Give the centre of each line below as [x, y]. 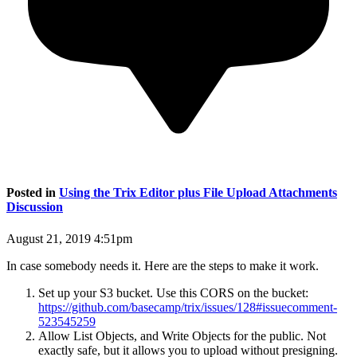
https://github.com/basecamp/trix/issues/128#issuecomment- [188, 307]
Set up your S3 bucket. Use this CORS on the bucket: [173, 292]
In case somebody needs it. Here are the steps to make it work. [163, 265]
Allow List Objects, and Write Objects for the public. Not [182, 335]
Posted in [33, 193]
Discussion [35, 207]
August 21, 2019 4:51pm [69, 238]
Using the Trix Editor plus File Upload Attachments [198, 193]
